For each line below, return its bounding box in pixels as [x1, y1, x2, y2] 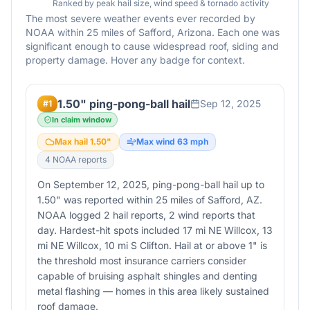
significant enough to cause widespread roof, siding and [26, 40, 279, 52]
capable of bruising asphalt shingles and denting [37, 270, 257, 282]
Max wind [136, 136, 177, 147]
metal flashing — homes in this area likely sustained [37, 285, 269, 297]
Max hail [55, 136, 90, 147]
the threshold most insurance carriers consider [37, 255, 246, 266]
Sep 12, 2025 [200, 98, 261, 109]
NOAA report [51, 154, 102, 165]
